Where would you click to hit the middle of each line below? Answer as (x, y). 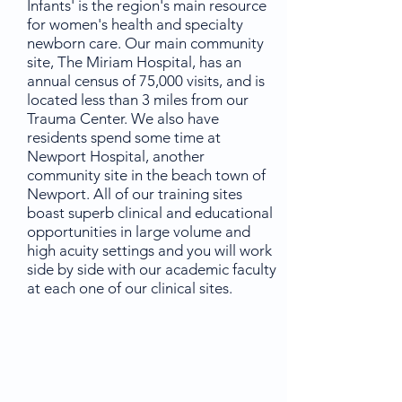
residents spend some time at (124, 137)
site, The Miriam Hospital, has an (134, 62)
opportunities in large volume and (139, 232)
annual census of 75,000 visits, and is (146, 81)
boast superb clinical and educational (150, 213)
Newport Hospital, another (116, 156)
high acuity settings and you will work (149, 250)
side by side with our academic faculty (152, 269)
